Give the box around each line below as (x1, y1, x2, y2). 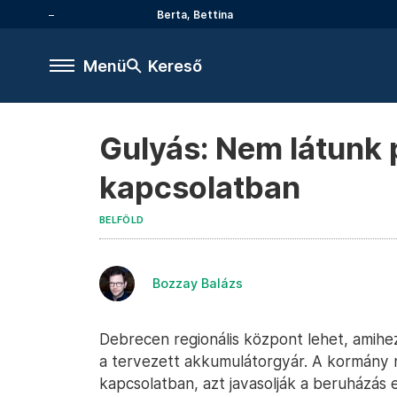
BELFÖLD (99, 214, 144, 226)
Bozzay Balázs (152, 276, 243, 291)
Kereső (148, 56, 202, 75)
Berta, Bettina (157, 7, 233, 21)
